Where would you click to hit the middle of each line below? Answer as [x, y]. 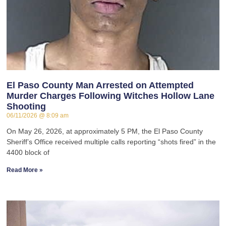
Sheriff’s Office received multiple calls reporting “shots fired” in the [111, 142]
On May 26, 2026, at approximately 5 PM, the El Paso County [105, 131]
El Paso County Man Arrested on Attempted [100, 86]
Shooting [26, 107]
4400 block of [28, 153]
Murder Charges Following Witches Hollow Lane [111, 96]
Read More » [25, 170]
